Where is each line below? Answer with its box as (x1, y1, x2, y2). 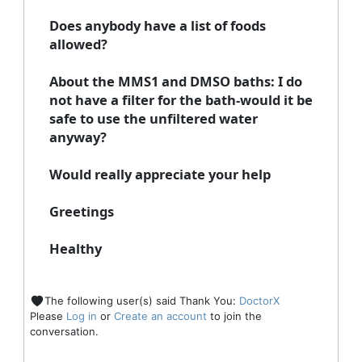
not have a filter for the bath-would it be (48, 90, 313, 109)
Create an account (113, 309, 207, 323)
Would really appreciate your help (48, 164, 271, 183)
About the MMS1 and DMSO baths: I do (48, 71, 302, 90)
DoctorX (238, 293, 280, 307)
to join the (206, 309, 262, 323)
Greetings (48, 201, 114, 221)
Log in (65, 309, 97, 323)
